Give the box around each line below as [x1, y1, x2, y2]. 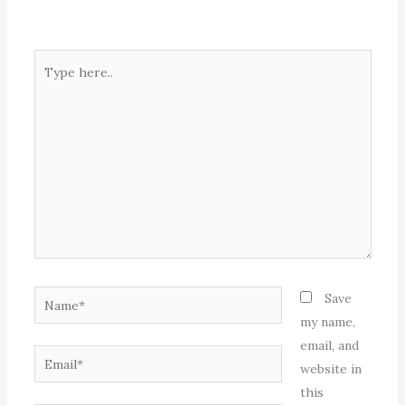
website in [299, 361, 362, 378]
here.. [33, 76, 68, 93]
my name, [299, 314, 355, 331]
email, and [299, 337, 359, 354]
